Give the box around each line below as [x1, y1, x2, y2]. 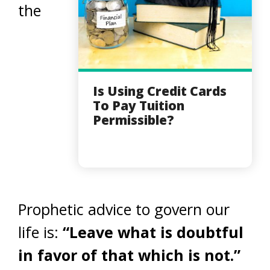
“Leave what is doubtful [63, 221, 243, 242]
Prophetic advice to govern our [18, 198, 230, 219]
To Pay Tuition [93, 96, 184, 114]
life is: [18, 221, 63, 242]
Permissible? [93, 111, 174, 128]
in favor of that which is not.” [18, 244, 240, 265]
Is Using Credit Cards [93, 82, 227, 99]
